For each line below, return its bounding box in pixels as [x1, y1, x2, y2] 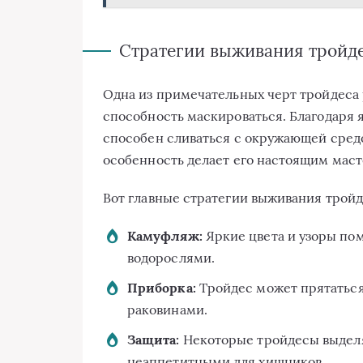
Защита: [127, 331, 180, 348]
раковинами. [127, 301, 207, 318]
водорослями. [127, 250, 215, 267]
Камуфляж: [127, 228, 203, 245]
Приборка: [127, 280, 196, 297]
